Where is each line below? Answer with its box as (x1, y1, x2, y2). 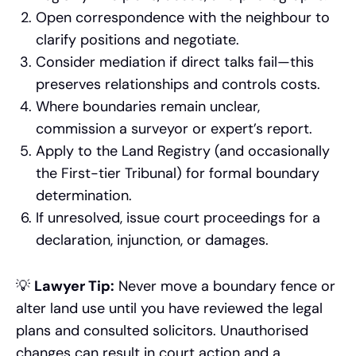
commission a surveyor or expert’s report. (36, 119, 312, 139)
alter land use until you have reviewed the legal (16, 299, 323, 319)
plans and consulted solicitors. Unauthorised (16, 321, 308, 341)
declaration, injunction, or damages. (36, 230, 269, 250)
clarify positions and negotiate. (36, 30, 239, 50)
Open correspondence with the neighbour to (36, 8, 330, 28)
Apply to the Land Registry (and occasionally (36, 141, 330, 161)
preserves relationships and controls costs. (36, 75, 320, 95)
